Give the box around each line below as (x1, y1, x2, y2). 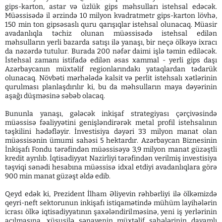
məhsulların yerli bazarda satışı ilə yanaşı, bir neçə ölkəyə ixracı (5, 38, 217, 47)
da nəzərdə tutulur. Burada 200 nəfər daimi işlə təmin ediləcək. (5, 47, 217, 55)
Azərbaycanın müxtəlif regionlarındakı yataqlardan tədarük (5, 64, 217, 73)
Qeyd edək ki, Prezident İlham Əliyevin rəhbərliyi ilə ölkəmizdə (5, 189, 217, 198)
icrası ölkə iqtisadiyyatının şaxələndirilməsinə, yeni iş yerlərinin (5, 207, 217, 216)
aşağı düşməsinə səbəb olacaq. (5, 91, 105, 100)
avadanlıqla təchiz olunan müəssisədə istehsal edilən (5, 29, 217, 38)
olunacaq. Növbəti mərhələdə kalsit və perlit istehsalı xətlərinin (5, 73, 217, 82)
